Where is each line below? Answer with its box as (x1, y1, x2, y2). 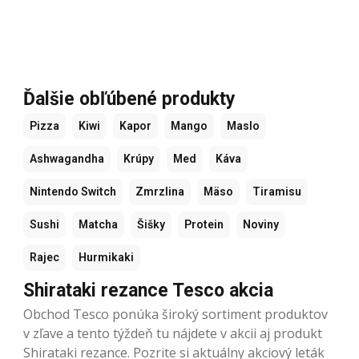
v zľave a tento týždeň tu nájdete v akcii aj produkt (23, 324, 322, 342)
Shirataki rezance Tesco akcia (23, 279, 273, 301)
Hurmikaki (79, 250, 134, 264)
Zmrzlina (135, 184, 184, 198)
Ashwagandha (30, 151, 104, 165)
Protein (184, 217, 224, 231)
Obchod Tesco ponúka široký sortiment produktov (23, 305, 328, 323)
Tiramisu (252, 184, 301, 198)
